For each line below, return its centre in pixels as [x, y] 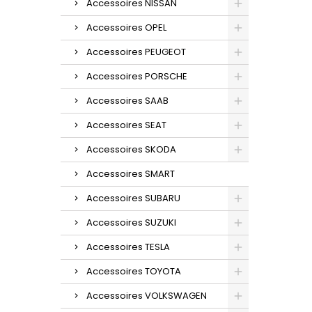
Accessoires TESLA [128, 247]
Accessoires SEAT [126, 125]
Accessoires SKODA [131, 149]
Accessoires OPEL [126, 27]
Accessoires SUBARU [133, 198]
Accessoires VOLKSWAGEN [147, 295]
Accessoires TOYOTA [134, 271]
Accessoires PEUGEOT [136, 52]
